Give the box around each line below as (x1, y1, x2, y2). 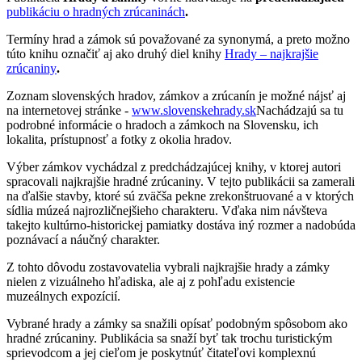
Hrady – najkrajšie (225, 46, 318, 61)
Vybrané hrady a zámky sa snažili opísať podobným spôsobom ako (6, 316, 347, 330)
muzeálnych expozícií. (6, 288, 120, 303)
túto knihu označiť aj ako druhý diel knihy (6, 46, 225, 61)
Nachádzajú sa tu (256, 103, 343, 117)
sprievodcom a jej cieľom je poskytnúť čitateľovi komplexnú (6, 345, 316, 360)
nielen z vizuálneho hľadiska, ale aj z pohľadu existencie (6, 274, 295, 288)
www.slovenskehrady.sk (132, 103, 256, 117)
